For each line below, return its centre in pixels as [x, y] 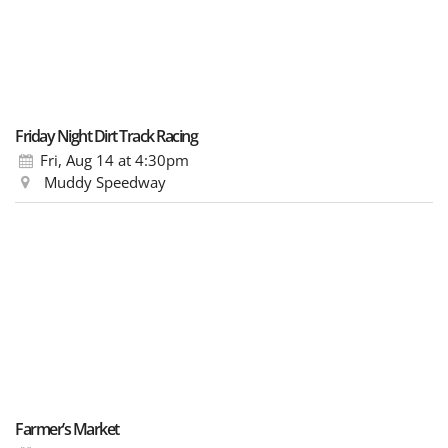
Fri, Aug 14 [77, 159]
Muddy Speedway [103, 181]
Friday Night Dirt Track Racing [106, 135]
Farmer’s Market [67, 428]
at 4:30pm [152, 159]
